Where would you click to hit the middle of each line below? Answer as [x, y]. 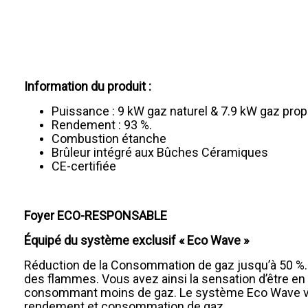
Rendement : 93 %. [102, 125]
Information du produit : [88, 86]
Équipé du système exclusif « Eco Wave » [136, 240]
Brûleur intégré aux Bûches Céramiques [161, 152]
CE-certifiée [84, 166]
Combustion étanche [110, 139]
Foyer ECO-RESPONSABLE [96, 216]
